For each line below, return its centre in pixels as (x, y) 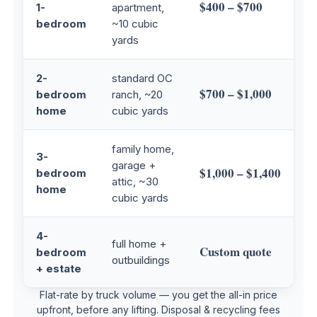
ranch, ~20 (137, 94)
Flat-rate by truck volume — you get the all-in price (158, 294)
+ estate (59, 268)
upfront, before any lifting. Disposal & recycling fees (158, 309)
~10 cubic (135, 23)
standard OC (142, 78)
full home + (139, 243)
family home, (143, 149)
